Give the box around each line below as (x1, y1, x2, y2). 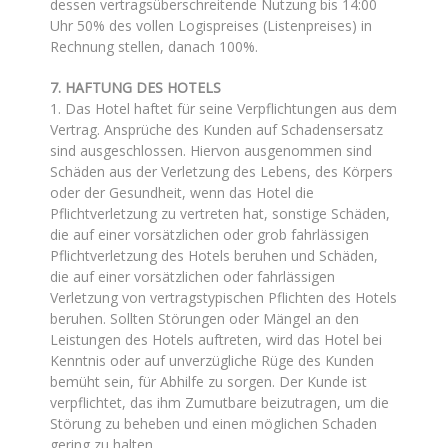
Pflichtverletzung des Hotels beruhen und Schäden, (50, 246, 378, 265)
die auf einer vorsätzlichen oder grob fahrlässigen (50, 225, 369, 244)
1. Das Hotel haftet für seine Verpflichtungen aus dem (50, 99, 397, 118)
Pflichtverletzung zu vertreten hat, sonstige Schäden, (50, 204, 390, 223)
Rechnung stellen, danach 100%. (50, 37, 258, 56)
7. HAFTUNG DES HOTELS (50, 78, 221, 97)
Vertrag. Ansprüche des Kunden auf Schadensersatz (50, 120, 383, 139)
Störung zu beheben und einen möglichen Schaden (50, 414, 377, 433)
